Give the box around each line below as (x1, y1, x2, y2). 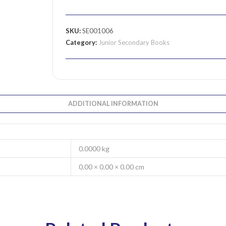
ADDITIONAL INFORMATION (68, 100, 158, 107)
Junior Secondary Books (98, 38, 169, 46)
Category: (66, 38, 98, 46)
